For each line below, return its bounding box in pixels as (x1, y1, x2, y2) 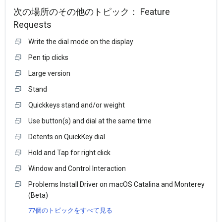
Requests (13, 19, 52, 30)
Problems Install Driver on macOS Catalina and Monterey (28, 180, 205, 189)
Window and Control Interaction (28, 165, 126, 173)
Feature (140, 6, 170, 17)
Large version (28, 69, 70, 78)
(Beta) (28, 191, 48, 200)
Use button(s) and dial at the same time (28, 117, 152, 125)
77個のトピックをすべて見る (28, 207, 112, 215)
